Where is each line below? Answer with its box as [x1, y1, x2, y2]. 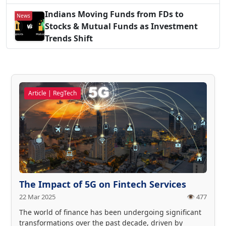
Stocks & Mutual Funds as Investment [45, 20, 198, 32]
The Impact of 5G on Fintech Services [19, 178, 186, 190]
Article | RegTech [28, 88, 77, 97]
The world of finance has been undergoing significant [19, 207, 201, 217]
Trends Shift [45, 32, 93, 44]
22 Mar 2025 [19, 192, 55, 201]
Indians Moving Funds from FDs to [45, 8, 184, 20]
